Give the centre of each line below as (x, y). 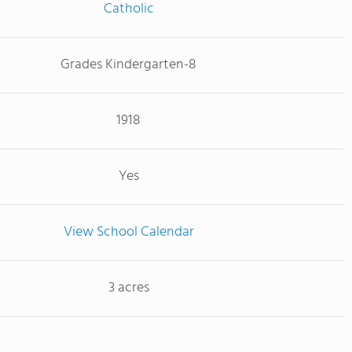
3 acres (128, 288)
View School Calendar (128, 232)
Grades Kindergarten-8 (128, 65)
